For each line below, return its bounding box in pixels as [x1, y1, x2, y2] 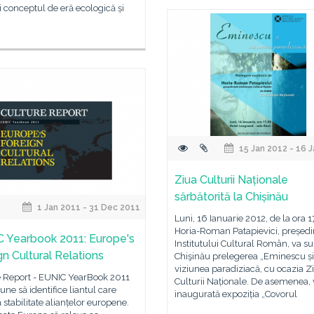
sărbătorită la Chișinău [175, 190, 288, 203]
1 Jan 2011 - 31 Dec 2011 [35, 203, 141, 212]
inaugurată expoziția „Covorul [175, 289, 297, 299]
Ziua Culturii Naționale [175, 173, 288, 186]
